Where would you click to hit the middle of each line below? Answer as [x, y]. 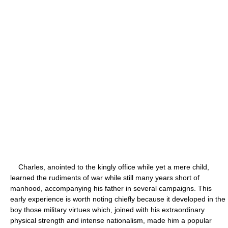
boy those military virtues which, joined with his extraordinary [107, 209]
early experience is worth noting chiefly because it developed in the [118, 199]
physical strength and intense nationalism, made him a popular [111, 220]
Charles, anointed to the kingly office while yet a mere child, [110, 167]
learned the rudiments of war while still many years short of [105, 177]
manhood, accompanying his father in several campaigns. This [111, 188]
